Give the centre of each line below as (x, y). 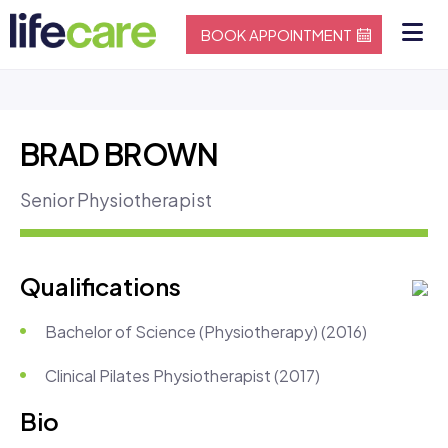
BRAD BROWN (119, 154)
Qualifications (100, 285)
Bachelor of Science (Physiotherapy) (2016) (206, 331)
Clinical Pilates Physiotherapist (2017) (182, 375)
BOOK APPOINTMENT (276, 34)
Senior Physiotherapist (116, 199)
